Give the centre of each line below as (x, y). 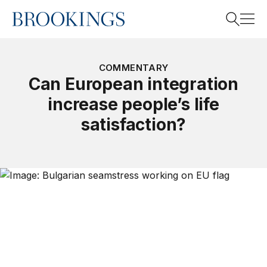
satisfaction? (133, 125)
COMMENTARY (133, 68)
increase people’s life (133, 104)
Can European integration (133, 84)
